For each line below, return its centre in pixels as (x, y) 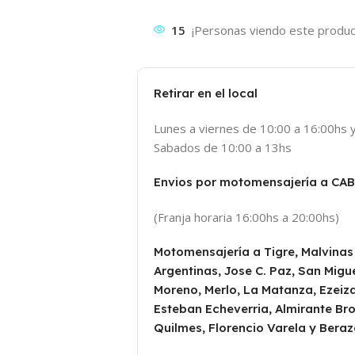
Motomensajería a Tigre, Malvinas (254, 252)
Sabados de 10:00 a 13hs (223, 148)
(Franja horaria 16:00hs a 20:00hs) (246, 218)
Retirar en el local (206, 94)
